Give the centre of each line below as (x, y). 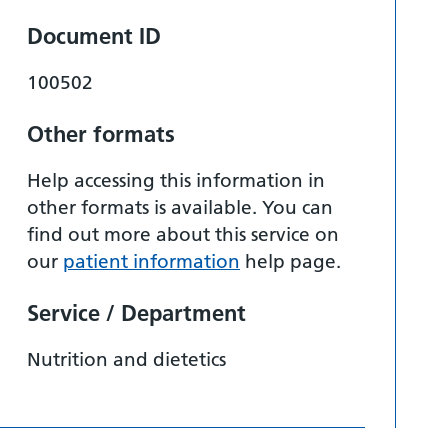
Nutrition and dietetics (126, 359)
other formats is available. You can (180, 207)
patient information (151, 261)
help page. (290, 261)
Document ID (94, 36)
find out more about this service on (183, 234)
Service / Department (136, 313)
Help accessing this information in (176, 180)
